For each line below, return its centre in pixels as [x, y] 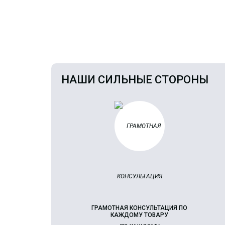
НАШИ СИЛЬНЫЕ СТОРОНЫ [135, 79]
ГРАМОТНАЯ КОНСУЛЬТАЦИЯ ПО [140, 208]
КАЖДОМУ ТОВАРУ [140, 215]
